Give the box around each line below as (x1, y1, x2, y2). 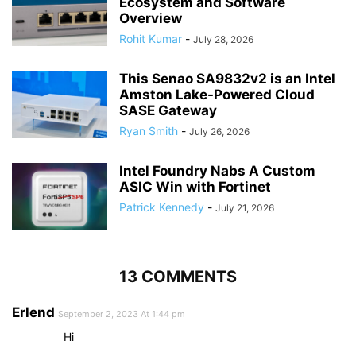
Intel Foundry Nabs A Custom (119, 163, 315, 180)
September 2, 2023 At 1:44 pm (58, 308, 185, 320)
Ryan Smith (119, 124, 178, 138)
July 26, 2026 (189, 126, 250, 138)
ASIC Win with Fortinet (119, 179, 271, 195)
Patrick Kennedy (119, 200, 204, 215)
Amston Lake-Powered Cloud (119, 87, 315, 103)
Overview (119, 10, 182, 27)
